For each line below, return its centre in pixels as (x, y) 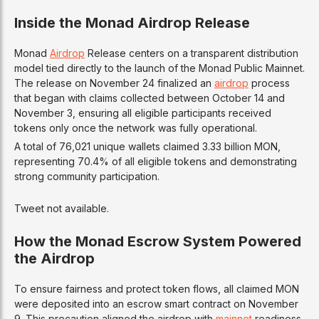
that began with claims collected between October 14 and (150, 98)
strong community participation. (87, 176)
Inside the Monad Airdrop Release (132, 22)
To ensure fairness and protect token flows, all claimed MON (157, 288)
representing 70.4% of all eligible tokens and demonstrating (156, 161)
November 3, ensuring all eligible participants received (143, 113)
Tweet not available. (62, 208)
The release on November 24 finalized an (114, 83)
